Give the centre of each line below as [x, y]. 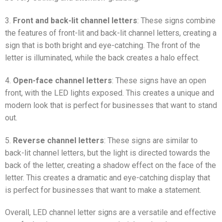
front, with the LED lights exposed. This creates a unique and [110, 93]
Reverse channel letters [58, 140]
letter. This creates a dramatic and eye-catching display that [108, 177]
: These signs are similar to [151, 140]
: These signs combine [176, 20]
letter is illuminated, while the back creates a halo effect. [102, 57]
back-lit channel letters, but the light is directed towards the [108, 153]
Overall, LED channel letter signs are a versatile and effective [111, 213]
